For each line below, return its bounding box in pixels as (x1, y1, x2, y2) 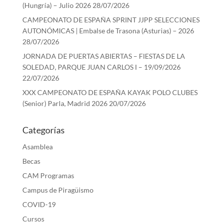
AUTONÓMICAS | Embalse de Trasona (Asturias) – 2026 (22, 26, 194, 35)
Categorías (22, 124, 65, 135)
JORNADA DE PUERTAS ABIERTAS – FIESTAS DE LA (22, 51, 185, 60)
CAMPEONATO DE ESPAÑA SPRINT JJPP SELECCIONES (22, 15, 200, 24)
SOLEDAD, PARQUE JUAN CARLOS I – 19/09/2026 (22, 62, 181, 71)
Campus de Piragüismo (22, 185, 94, 194)
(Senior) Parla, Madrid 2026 (22, 99, 108, 108)
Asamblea (22, 142, 53, 151)
